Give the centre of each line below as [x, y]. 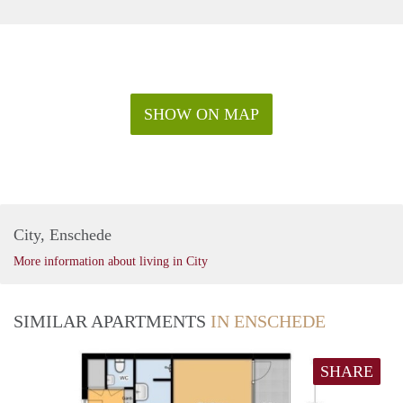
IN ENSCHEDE [268, 321]
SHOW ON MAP [201, 114]
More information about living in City [111, 261]
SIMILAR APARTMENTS [112, 321]
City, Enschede [63, 234]
